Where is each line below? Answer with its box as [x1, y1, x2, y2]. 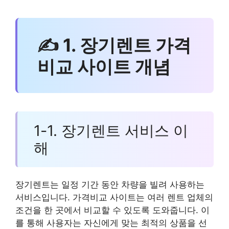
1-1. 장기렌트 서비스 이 [33, 121, 188, 140]
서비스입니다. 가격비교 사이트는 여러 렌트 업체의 [15, 192, 213, 202]
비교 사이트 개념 [37, 55, 171, 77]
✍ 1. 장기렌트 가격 [37, 34, 191, 56]
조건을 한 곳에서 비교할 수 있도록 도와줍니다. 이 [15, 204, 210, 215]
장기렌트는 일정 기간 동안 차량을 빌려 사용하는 [15, 179, 204, 190]
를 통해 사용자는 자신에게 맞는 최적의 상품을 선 [15, 217, 207, 228]
